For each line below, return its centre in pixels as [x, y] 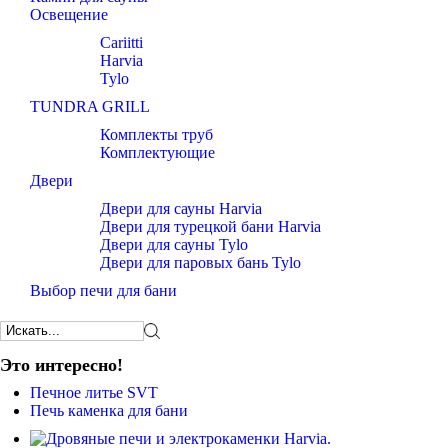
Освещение [69, 15]
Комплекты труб [156, 135]
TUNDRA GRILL [90, 107]
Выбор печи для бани [103, 291]
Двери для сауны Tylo [174, 245]
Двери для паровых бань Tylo [200, 263]
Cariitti [121, 43]
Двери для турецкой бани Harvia [210, 227]
